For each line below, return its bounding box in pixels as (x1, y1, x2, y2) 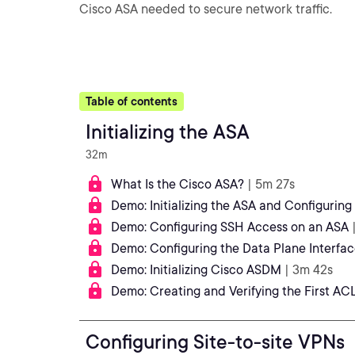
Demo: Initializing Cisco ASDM (111, 262, 281, 277)
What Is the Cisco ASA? (111, 177, 244, 192)
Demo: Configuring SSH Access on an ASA (111, 219, 349, 235)
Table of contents (86, 95, 177, 108)
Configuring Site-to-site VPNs (86, 330, 345, 353)
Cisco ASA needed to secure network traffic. (79, 2, 332, 17)
